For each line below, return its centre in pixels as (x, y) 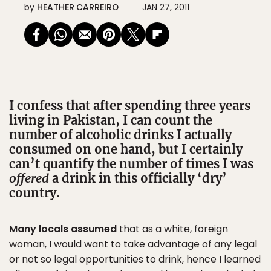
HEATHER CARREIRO (78, 7)
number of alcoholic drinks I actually (120, 135)
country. (34, 193)
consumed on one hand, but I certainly (126, 149)
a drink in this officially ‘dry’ (138, 178)
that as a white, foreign (172, 229)
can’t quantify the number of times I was (131, 164)
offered (29, 178)
